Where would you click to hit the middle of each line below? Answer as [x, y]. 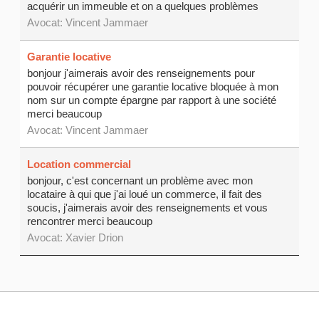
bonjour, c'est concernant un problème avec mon [140, 181]
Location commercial [79, 164]
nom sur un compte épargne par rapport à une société [152, 100]
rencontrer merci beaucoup [90, 221]
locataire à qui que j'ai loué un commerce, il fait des [145, 194]
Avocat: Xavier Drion [75, 238]
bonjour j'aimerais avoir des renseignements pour [141, 73]
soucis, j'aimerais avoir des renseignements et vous [148, 208]
